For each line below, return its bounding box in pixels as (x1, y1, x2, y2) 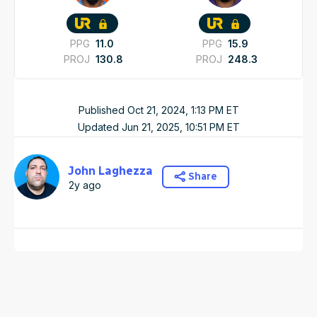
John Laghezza (68, 164, 153, 178)
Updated (77, 121, 122, 134)
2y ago (69, 179, 102, 192)
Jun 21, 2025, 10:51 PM (121, 121, 224, 134)
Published (78, 104, 127, 117)
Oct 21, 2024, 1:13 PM (127, 104, 224, 117)
